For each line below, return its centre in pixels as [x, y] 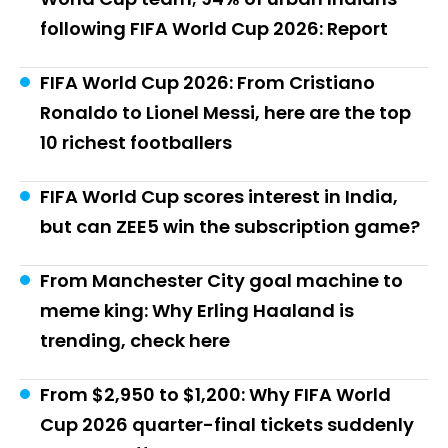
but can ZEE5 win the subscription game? [230, 227]
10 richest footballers [136, 143]
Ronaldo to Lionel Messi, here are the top [225, 113]
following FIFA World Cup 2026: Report [214, 29]
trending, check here [135, 341]
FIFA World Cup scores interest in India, [219, 197]
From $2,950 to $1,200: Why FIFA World [215, 395]
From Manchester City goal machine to [221, 281]
